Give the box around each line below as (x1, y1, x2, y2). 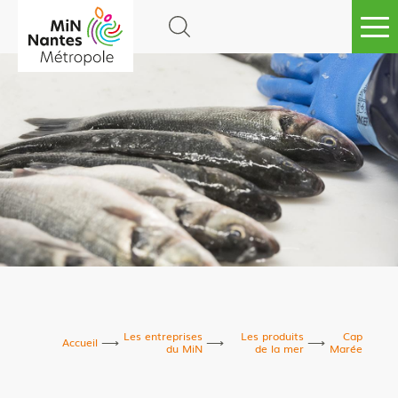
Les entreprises (123, 328, 203, 344)
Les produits (240, 328, 304, 344)
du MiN (165, 340, 203, 356)
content (22, 70, 72, 90)
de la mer (254, 340, 304, 356)
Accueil (62, 334, 99, 350)
